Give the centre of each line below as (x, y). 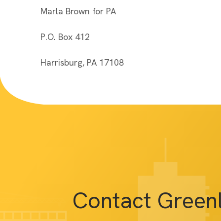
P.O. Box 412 (65, 37)
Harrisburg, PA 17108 (82, 62)
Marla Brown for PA (78, 11)
